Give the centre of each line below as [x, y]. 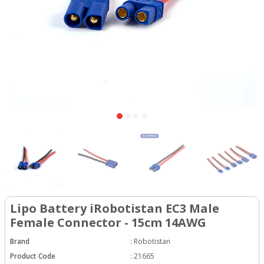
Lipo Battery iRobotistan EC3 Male [115, 208]
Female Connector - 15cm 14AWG [108, 222]
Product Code [33, 256]
